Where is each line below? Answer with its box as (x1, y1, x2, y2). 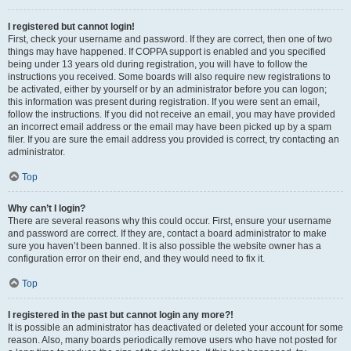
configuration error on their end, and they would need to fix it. (8, 253, 265, 264)
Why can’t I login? (8, 203, 85, 214)
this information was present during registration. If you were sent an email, (8, 96, 320, 107)
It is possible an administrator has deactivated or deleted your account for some (8, 322, 343, 333)
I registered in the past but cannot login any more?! (8, 309, 233, 320)
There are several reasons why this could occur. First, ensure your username (8, 215, 331, 226)
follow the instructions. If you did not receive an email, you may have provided (8, 109, 335, 120)
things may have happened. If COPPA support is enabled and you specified (8, 46, 326, 57)
